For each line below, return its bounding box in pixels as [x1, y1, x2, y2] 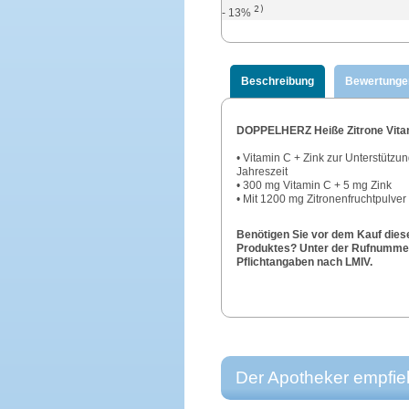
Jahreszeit [236, 165, 288, 179]
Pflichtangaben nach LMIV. [236, 256, 372, 269]
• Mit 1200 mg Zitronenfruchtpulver [236, 193, 406, 206]
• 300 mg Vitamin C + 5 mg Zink [236, 179, 392, 193]
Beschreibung [241, 75, 314, 89]
